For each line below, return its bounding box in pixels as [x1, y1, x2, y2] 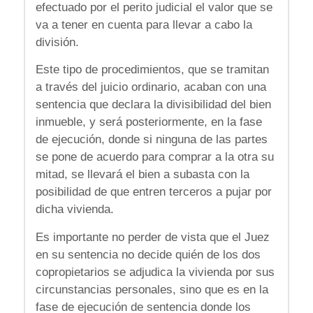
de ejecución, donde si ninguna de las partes [35, 133, 268, 147]
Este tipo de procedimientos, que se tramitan [35, 63, 269, 77]
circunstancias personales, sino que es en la [35, 282, 268, 296]
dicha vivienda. [35, 203, 114, 217]
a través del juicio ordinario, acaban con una [35, 80, 266, 94]
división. [35, 35, 79, 49]
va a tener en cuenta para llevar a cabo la [35, 17, 252, 31]
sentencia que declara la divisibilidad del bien [35, 98, 271, 112]
